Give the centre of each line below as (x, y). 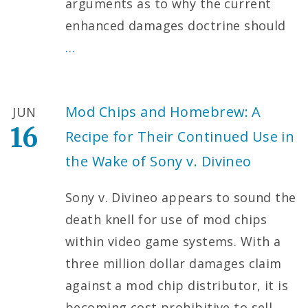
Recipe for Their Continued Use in (180, 136)
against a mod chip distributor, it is (177, 285)
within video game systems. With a (173, 241)
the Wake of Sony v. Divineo (158, 161)
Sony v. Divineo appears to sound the (181, 197)
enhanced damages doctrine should (176, 25)
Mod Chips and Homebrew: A (163, 111)
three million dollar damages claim (174, 263)
